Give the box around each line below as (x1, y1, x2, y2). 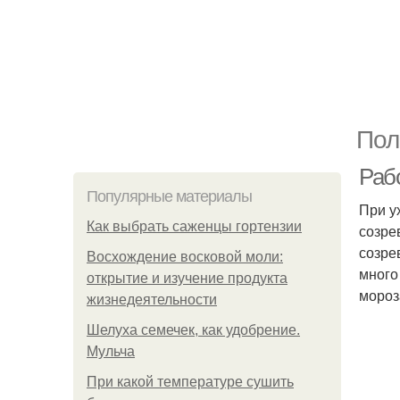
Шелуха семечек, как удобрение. (87, 322, 300, 337)
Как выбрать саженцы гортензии (87, 219, 302, 234)
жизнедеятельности (87, 292, 217, 307)
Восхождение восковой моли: (87, 249, 283, 264)
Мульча (87, 344, 135, 359)
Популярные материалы (87, 187, 252, 205)
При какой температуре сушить (87, 374, 294, 389)
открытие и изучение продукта (87, 271, 287, 286)
